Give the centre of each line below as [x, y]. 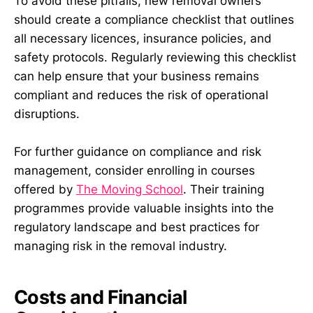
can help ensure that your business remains [137, 77]
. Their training [224, 190]
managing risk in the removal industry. [121, 246]
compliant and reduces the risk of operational [141, 95]
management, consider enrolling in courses [134, 171]
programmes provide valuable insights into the [144, 209]
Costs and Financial [101, 297]
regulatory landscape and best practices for [137, 227]
